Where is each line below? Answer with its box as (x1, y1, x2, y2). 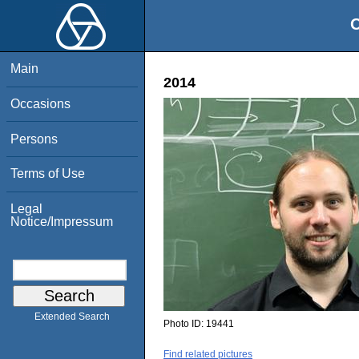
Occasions (10, 96, 71, 111)
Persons (10, 131, 58, 146)
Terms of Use (10, 167, 86, 181)
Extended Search (34, 311, 110, 323)
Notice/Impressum (10, 214, 114, 228)
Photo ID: (163, 318, 206, 330)
